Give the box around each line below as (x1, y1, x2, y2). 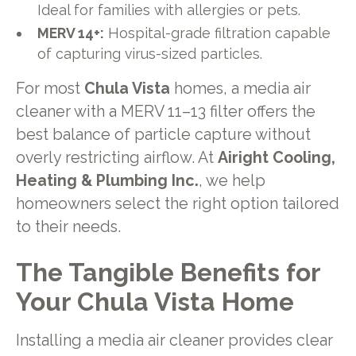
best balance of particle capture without (15, 126, 311, 145)
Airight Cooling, (217, 149, 335, 168)
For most (15, 79, 84, 99)
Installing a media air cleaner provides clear (15, 331, 333, 350)
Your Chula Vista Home (15, 286, 294, 316)
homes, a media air (169, 79, 311, 99)
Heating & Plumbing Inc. (15, 172, 199, 191)
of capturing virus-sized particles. (37, 45, 263, 63)
